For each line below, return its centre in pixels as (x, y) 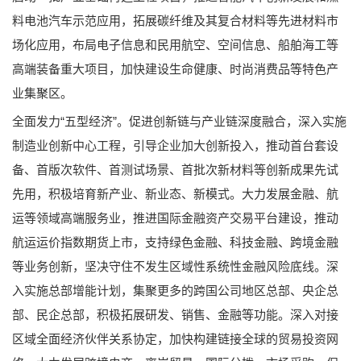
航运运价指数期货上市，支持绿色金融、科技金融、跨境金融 (175, 242)
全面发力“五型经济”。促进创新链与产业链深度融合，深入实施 (179, 121)
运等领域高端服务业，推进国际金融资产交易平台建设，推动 (175, 218)
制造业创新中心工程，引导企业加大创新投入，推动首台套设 (175, 145)
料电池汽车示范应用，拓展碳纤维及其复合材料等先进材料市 (175, 20)
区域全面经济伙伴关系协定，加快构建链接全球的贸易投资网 (175, 338)
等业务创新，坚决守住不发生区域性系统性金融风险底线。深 (175, 266)
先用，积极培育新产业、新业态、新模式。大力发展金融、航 (175, 193)
